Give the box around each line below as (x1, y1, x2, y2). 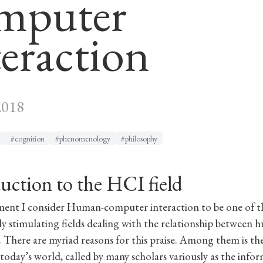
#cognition (11, 133, 45, 144)
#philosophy (121, 133, 157, 144)
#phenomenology (55, 133, 110, 144)
